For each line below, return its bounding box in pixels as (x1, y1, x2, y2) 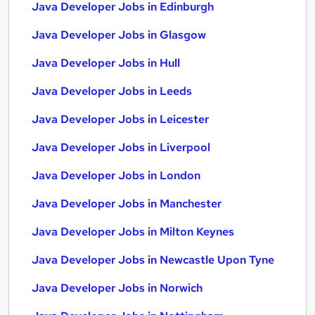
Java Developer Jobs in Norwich (32, 281, 202, 295)
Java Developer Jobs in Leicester (32, 112, 209, 127)
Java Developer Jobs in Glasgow (32, 27, 206, 42)
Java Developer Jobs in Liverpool (32, 140, 210, 155)
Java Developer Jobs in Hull (32, 56, 180, 70)
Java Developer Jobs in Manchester (32, 196, 221, 211)
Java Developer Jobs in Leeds (32, 84, 192, 98)
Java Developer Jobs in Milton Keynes (32, 224, 234, 239)
